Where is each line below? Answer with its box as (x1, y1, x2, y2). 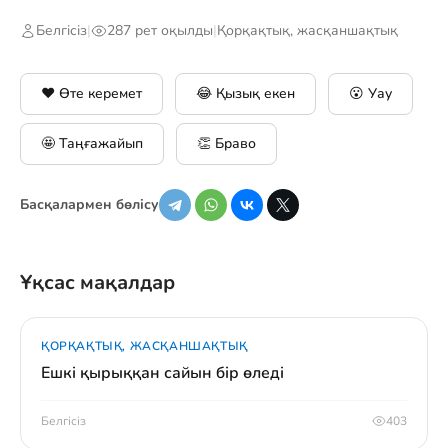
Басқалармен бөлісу (20, 195, 159, 214)
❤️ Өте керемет (41, 84, 142, 103)
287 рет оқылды (107, 21, 213, 40)
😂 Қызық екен (196, 84, 295, 103)
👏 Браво (197, 134, 256, 153)
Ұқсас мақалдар (20, 269, 175, 296)
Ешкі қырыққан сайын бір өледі (41, 362, 284, 384)
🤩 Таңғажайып (41, 134, 143, 153)
